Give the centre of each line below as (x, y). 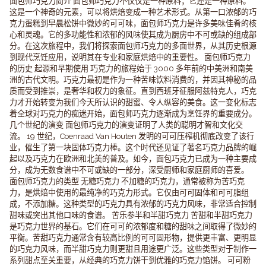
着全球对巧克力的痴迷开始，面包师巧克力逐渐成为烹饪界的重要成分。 (133, 113)
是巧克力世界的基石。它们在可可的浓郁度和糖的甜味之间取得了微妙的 (133, 226)
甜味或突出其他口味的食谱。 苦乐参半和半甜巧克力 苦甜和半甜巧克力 (131, 215)
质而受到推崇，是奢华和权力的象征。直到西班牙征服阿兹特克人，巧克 (133, 91)
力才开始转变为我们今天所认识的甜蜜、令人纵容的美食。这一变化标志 (133, 102)
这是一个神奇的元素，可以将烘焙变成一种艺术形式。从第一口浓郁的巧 (133, 12)
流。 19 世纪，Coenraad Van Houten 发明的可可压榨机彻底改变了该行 (132, 136)
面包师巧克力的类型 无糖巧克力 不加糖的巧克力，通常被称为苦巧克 (127, 181)
